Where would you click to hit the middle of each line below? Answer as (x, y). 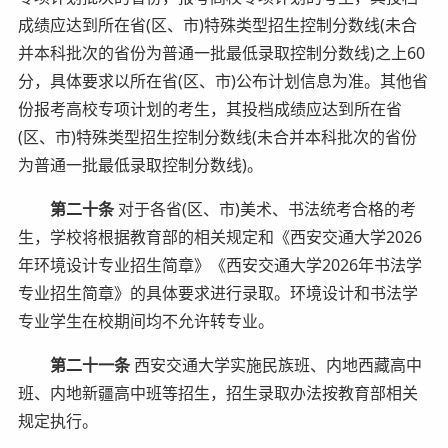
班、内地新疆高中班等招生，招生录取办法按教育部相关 (217, 392)
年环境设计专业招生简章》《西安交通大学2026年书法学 (219, 264)
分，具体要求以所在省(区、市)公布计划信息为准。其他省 (222, 80)
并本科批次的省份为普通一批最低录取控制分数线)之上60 (221, 52)
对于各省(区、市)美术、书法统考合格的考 (264, 208)
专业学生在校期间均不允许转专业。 (145, 320)
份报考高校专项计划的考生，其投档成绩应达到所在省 (209, 108)
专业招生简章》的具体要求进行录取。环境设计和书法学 (217, 292)
